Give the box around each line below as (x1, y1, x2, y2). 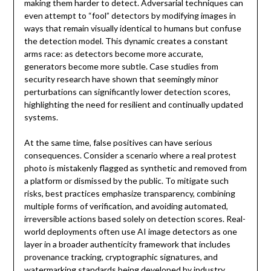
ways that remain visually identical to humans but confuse (24, 23, 241, 34)
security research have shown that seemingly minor (24, 74, 218, 85)
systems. (24, 112, 58, 123)
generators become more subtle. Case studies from (24, 61, 218, 72)
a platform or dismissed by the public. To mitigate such (24, 175, 229, 186)
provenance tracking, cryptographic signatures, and (24, 252, 218, 263)
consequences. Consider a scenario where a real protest (24, 150, 237, 161)
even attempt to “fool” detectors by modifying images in (24, 10, 236, 21)
